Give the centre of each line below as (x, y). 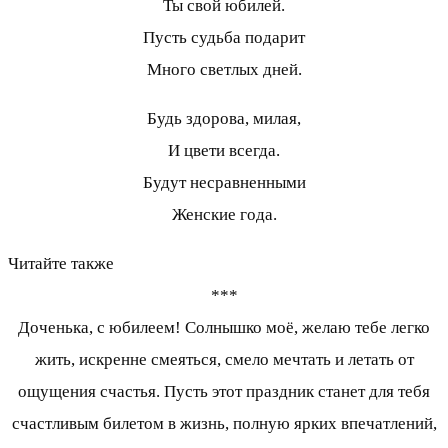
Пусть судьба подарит (224, 38)
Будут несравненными (224, 183)
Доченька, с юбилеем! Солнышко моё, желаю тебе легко (224, 328)
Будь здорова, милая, (224, 119)
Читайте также (61, 264)
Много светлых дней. (224, 70)
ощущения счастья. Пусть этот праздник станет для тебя (224, 392)
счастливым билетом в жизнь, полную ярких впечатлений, (224, 424)
